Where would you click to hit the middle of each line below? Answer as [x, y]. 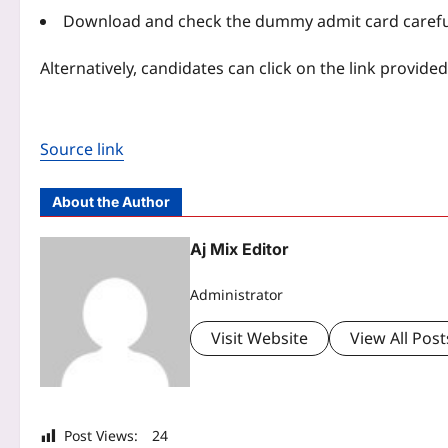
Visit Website [259, 337]
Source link [82, 149]
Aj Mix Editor [239, 249]
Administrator [236, 294]
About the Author [111, 202]
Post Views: [101, 436]
